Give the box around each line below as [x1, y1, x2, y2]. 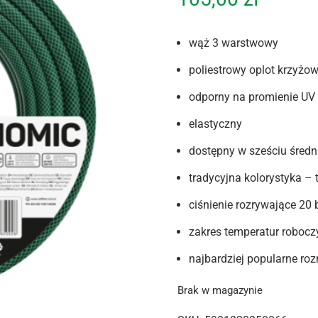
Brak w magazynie [177, 284, 263, 297]
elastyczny [189, 117, 243, 131]
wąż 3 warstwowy [189, 36, 279, 50]
